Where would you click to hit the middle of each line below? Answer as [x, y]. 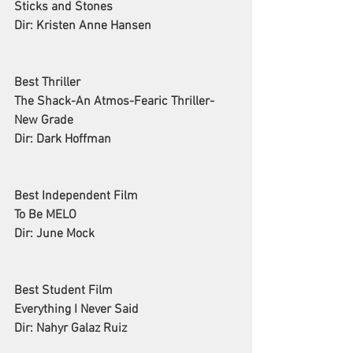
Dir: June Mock [54, 234]
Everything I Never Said [76, 310]
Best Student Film [63, 291]
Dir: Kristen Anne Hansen [83, 26]
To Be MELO [45, 216]
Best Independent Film [76, 197]
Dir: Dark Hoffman [63, 140]
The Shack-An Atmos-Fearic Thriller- [114, 102]
